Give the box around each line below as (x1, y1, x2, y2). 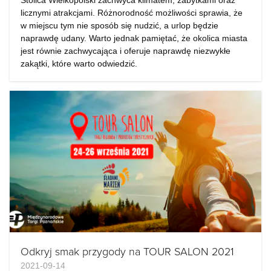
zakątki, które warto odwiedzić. (21, 59, 137, 68)
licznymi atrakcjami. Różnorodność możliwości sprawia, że (21, 8, 243, 18)
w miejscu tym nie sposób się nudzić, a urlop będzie (21, 21, 218, 30)
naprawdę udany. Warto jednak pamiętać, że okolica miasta (21, 33, 247, 43)
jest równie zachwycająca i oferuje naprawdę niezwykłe (21, 46, 230, 56)
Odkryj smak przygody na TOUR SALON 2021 (21, 244, 234, 258)
